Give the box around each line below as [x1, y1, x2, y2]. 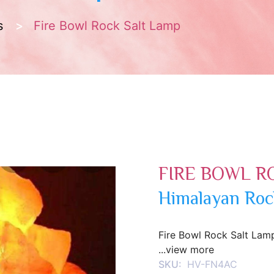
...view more [158, 243, 215, 256]
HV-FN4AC [187, 258, 238, 270]
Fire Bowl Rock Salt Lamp [30, 18, 180, 33]
